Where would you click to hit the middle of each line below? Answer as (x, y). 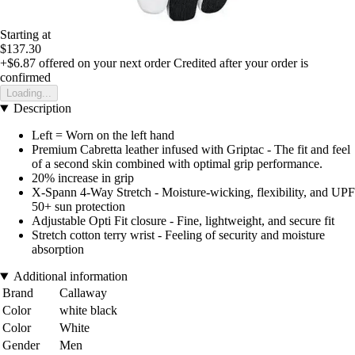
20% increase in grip (83, 178)
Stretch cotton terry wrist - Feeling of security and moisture (178, 235)
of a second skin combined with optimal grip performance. (177, 164)
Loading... (29, 94)
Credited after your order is (241, 63)
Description (42, 109)
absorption (58, 250)
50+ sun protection (78, 207)
